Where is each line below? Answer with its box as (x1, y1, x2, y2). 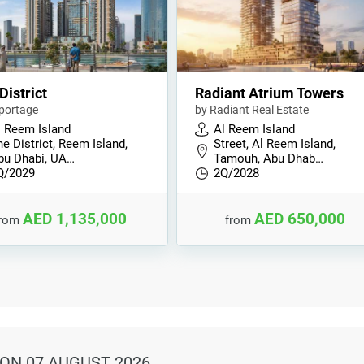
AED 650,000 (253, 210, 345, 228)
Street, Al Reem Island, (214, 136, 336, 151)
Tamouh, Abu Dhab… (214, 151, 324, 166)
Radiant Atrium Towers (195, 84, 344, 102)
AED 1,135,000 (22, 210, 127, 228)
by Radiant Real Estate (195, 103, 310, 116)
